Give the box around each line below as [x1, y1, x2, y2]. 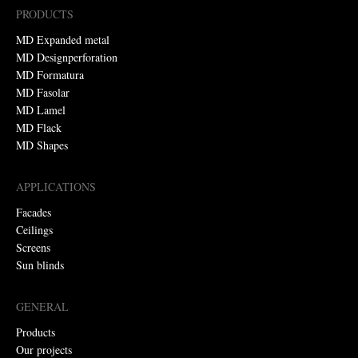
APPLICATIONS [16, 178, 96, 194]
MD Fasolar [16, 84, 70, 100]
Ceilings [16, 221, 53, 237]
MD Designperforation [16, 49, 117, 65]
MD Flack [16, 119, 62, 135]
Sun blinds [16, 257, 64, 272]
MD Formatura [16, 66, 84, 82]
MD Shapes [16, 137, 68, 153]
